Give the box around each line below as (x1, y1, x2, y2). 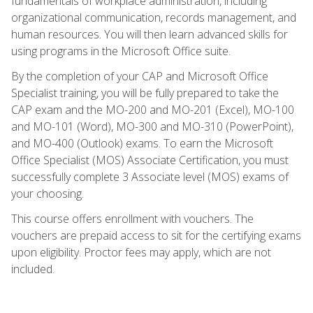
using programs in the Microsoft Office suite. (11, 43, 231, 59)
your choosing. (11, 185, 84, 201)
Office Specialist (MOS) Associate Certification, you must (11, 152, 289, 168)
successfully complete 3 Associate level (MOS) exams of (11, 168, 289, 184)
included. (11, 261, 54, 277)
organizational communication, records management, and (11, 9, 296, 25)
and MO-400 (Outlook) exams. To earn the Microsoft (11, 135, 273, 151)
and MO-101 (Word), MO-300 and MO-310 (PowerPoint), (11, 118, 293, 134)
